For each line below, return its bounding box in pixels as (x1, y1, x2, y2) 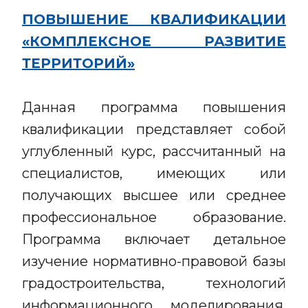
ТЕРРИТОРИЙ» (22, 55, 135, 71)
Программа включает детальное (22, 231, 286, 247)
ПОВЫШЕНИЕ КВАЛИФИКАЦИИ (22, 11, 286, 27)
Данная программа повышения (22, 99, 286, 115)
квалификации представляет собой (22, 121, 286, 137)
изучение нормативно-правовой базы (22, 253, 286, 269)
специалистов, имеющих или (22, 165, 286, 181)
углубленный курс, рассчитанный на (22, 143, 286, 159)
